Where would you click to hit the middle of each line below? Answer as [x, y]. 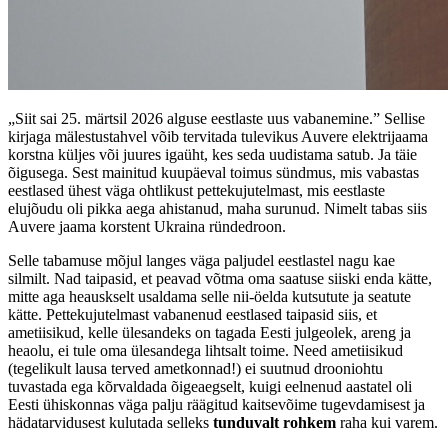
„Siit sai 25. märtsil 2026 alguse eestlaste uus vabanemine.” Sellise [216, 119]
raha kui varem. [387, 423]
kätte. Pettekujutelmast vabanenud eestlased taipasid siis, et [192, 315]
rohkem [309, 423]
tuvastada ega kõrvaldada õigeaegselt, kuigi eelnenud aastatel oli [210, 387]
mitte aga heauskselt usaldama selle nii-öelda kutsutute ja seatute [209, 297]
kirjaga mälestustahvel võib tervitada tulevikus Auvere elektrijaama [218, 137]
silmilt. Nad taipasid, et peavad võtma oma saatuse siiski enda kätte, [220, 279]
